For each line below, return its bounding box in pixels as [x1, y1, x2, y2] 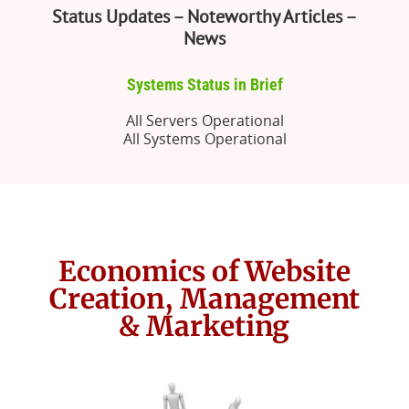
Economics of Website [58, 254, 351, 288]
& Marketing [119, 309, 290, 343]
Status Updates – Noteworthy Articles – [52, 5, 357, 28]
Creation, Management [48, 281, 360, 316]
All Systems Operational [122, 129, 287, 149]
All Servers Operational [125, 110, 284, 131]
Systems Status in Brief [126, 75, 283, 94]
